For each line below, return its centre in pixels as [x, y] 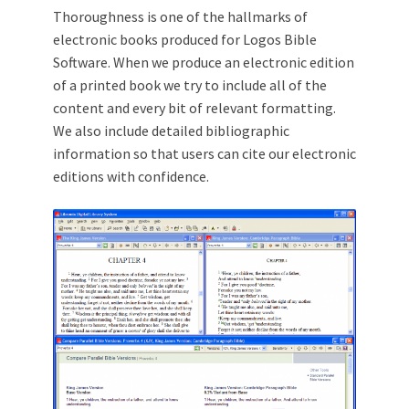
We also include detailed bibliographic [171, 131]
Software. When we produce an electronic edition [204, 62]
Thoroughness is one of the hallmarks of [180, 16]
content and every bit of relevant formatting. [194, 108]
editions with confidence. [131, 176]
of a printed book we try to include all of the [190, 85]
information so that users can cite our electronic [204, 153]
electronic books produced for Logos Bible [185, 39]
